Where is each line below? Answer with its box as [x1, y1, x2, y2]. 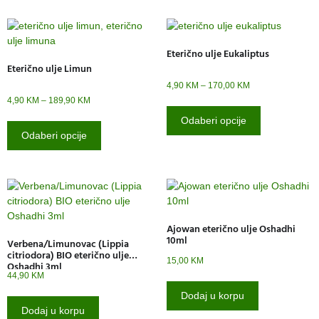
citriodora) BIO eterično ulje [7, 246, 129, 263]
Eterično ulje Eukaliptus [167, 45, 269, 62]
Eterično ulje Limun [7, 60, 92, 77]
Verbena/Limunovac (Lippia [7, 235, 129, 252]
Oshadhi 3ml [7, 258, 62, 275]
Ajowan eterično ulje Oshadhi [167, 220, 296, 237]
